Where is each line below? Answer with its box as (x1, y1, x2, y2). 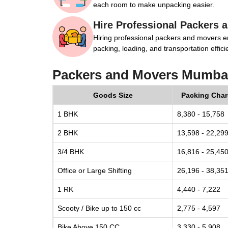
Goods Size (93, 91, 133, 99)
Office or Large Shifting (58, 166, 132, 175)
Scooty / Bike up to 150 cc (58, 204, 141, 212)
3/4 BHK (58, 148, 84, 156)
